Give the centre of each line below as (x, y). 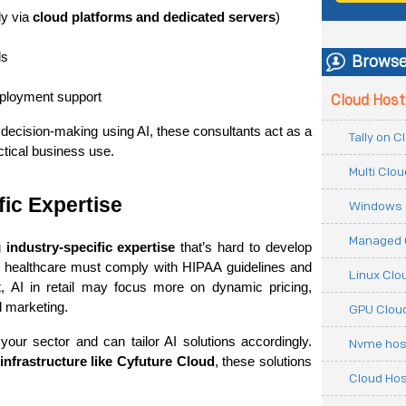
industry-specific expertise (91, 247)
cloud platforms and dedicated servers (154, 17)
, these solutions (263, 362)
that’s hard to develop (244, 247)
